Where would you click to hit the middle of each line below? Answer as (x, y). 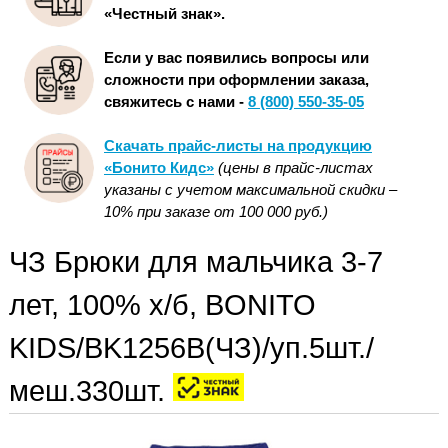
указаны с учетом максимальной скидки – (250, 190)
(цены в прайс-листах (295, 168)
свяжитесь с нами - (176, 102)
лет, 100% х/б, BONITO (162, 305)
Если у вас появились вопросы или (236, 58)
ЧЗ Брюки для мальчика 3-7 (196, 262)
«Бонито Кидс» (159, 168)
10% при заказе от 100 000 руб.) (216, 212)
